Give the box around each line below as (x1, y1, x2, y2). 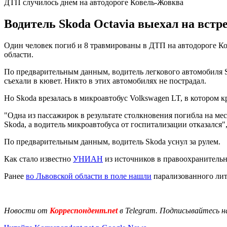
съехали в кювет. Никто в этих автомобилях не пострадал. (4, 76, 206, 85)
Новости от (4, 206, 48, 215)
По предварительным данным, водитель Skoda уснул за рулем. (4, 137, 220, 146)
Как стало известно (4, 154, 73, 163)
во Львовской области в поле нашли (26, 171, 152, 180)
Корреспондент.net (48, 206, 120, 215)
